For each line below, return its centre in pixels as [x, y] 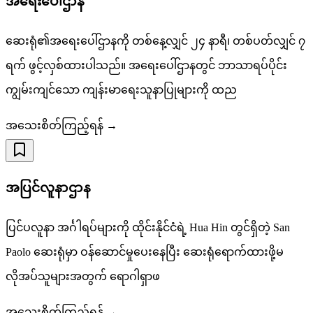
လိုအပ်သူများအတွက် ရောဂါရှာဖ [83, 277]
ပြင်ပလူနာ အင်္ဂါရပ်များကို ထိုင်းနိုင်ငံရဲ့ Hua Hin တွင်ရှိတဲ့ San [148, 228]
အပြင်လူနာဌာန [48, 188]
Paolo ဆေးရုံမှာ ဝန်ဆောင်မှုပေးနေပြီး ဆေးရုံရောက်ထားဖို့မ [145, 252]
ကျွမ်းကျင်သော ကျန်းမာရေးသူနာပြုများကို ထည [121, 89]
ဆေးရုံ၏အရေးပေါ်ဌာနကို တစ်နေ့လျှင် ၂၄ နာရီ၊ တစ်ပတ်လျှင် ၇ [155, 41]
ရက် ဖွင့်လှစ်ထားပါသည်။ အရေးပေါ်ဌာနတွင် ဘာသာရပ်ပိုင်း [146, 65]
